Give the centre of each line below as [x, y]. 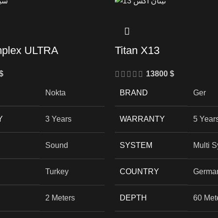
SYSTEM [136, 145]
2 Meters [60, 198]
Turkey [57, 171]
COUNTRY [139, 171]
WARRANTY [142, 119]
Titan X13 [137, 50]
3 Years [58, 119]
